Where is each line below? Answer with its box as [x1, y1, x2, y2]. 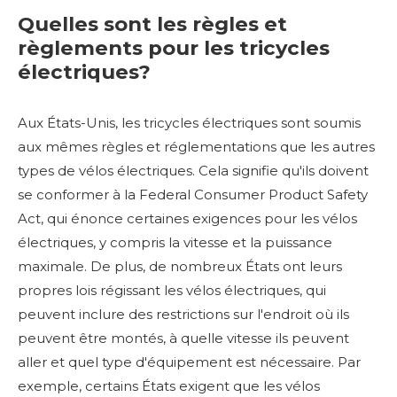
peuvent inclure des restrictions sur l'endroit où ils [18, 305, 349, 323]
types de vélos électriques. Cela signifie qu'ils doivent [18, 161, 369, 179]
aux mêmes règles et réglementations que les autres [18, 137, 375, 155]
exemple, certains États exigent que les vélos [18, 377, 320, 394]
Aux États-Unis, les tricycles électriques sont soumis [18, 113, 361, 131]
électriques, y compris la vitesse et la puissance [18, 233, 332, 251]
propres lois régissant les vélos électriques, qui [18, 281, 326, 299]
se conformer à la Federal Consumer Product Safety [18, 185, 368, 203]
